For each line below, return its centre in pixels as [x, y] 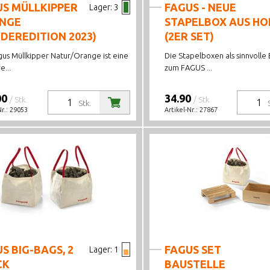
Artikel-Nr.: [182, 110]
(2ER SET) [189, 36]
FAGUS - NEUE [200, 7]
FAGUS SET [193, 250]
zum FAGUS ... [188, 67]
